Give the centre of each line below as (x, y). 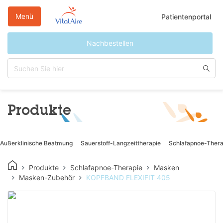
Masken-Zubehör (47, 178)
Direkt (121, 6)
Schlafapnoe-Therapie (106, 168)
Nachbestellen (110, 43)
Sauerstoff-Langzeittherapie (121, 143)
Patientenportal (186, 16)
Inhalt (120, 27)
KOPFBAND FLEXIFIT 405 (128, 178)
